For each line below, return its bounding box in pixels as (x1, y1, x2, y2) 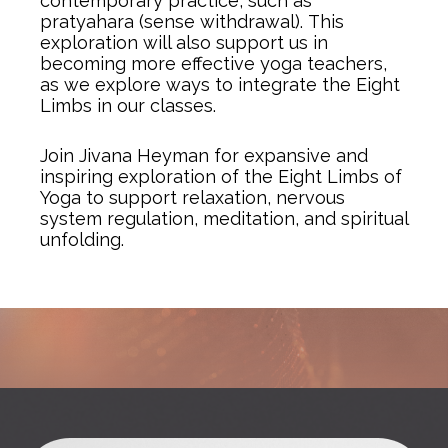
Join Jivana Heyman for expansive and (40, 145, 368, 166)
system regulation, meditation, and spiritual (40, 208, 408, 229)
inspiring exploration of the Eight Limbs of (40, 166, 402, 187)
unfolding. (40, 229, 124, 250)
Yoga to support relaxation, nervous (40, 187, 345, 208)
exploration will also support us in (40, 32, 328, 53)
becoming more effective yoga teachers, (40, 53, 387, 74)
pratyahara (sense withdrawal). (40, 11, 308, 32)
